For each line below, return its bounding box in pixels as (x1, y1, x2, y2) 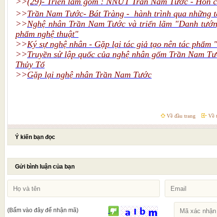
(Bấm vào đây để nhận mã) (7, 207, 78, 214)
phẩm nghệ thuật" (15, 29, 78, 39)
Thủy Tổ (15, 60, 45, 70)
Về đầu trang (165, 113, 196, 119)
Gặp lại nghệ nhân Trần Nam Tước (27, 70, 152, 80)
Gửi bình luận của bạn (15, 163, 75, 170)
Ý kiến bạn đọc (15, 134, 55, 141)
